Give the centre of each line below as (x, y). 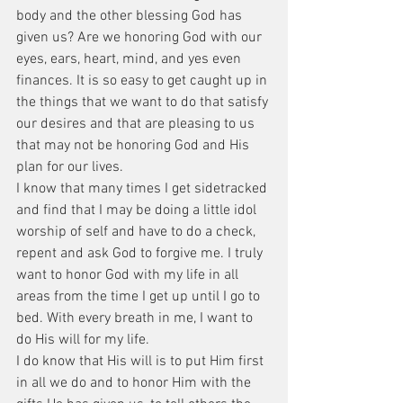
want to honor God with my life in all (129, 275)
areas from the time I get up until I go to (140, 297)
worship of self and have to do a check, (138, 232)
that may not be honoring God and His (134, 146)
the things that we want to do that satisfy (144, 103)
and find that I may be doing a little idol (138, 210)
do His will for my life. (83, 340)
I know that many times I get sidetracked (143, 189)
